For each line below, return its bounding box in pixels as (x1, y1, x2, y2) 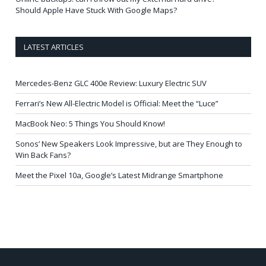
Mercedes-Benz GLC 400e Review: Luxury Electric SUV (15, 77, 207, 88)
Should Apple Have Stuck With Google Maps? (15, 4, 177, 15)
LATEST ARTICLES (24, 41, 84, 52)
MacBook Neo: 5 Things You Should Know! (15, 118, 165, 129)
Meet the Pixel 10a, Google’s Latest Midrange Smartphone (15, 169, 223, 180)
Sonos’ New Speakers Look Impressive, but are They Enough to (15, 138, 242, 149)
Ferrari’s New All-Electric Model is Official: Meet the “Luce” (15, 97, 218, 109)
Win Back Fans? (15, 149, 71, 160)
